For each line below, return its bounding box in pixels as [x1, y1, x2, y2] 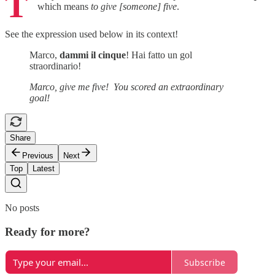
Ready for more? [5, 225, 90, 238]
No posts [5, 202, 39, 213]
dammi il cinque [60, 49, 126, 60]
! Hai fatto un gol [126, 49, 192, 60]
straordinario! [29, 60, 81, 71]
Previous [22, 150, 53, 160]
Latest [33, 163, 55, 173]
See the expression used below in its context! [5, 28, 178, 39]
